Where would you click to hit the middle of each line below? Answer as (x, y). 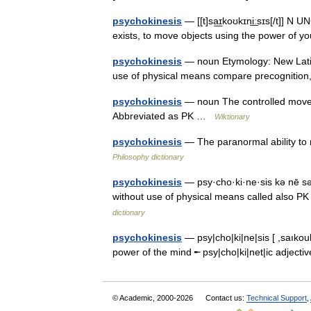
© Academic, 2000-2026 (154, 298)
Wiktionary (232, 117)
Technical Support (277, 298)
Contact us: (226, 298)
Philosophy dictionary (148, 157)
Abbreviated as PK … (163, 116)
